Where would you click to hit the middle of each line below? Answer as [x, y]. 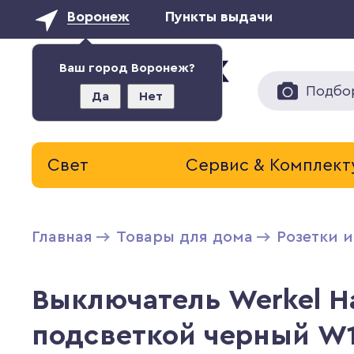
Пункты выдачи [219, 17]
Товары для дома [185, 237]
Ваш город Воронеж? [128, 68]
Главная [62, 237]
